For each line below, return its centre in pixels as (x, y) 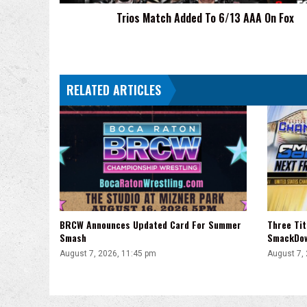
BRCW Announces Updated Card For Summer (150, 225)
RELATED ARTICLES (114, 90)
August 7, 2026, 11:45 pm (108, 254)
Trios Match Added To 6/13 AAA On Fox (205, 18)
